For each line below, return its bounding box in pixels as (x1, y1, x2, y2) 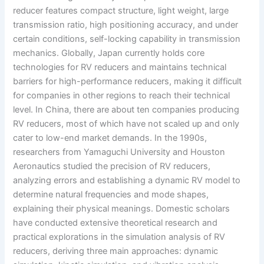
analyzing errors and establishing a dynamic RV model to (13, 175, 241, 186)
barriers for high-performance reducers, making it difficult (13, 76, 242, 87)
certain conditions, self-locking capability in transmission (13, 34, 241, 45)
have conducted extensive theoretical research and (13, 217, 218, 229)
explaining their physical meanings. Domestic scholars (13, 203, 230, 214)
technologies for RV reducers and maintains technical (13, 62, 227, 73)
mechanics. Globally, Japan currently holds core (13, 48, 205, 59)
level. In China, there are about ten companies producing (13, 104, 240, 115)
